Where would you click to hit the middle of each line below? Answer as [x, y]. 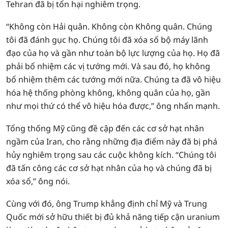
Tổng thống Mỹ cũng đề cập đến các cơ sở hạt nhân [105, 128]
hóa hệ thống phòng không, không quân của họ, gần [108, 93]
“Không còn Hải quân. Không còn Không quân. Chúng [109, 26]
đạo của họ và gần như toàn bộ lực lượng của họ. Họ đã [113, 53]
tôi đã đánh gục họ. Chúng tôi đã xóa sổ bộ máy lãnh [107, 40]
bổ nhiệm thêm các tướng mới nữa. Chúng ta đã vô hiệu [113, 79]
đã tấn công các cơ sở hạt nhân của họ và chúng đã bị [109, 168]
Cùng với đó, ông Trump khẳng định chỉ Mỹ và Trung [107, 204]
